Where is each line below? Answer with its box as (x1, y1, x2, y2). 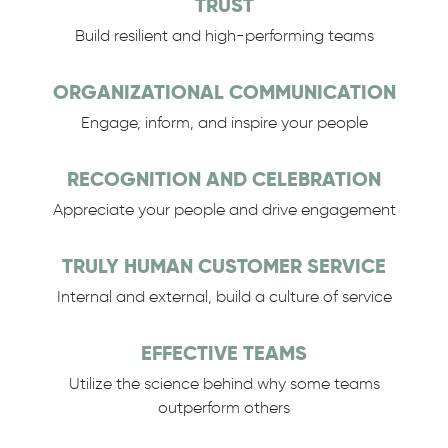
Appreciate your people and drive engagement (52, 200, 396, 219)
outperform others (158, 398, 290, 417)
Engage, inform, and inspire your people (80, 113, 368, 132)
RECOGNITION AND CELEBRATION (67, 166, 381, 192)
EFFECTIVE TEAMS (141, 340, 307, 366)
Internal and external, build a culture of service (56, 287, 392, 306)
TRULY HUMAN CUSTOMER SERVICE (62, 253, 386, 279)
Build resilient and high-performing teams (74, 26, 374, 45)
